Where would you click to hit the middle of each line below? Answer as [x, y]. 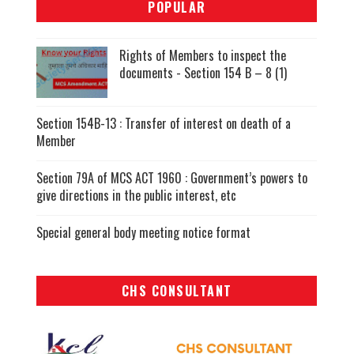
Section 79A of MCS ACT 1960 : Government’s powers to [172, 178]
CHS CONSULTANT [177, 291]
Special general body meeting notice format [144, 233]
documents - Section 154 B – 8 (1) [203, 73]
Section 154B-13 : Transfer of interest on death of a [164, 124]
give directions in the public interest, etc [137, 196]
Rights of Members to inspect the [203, 56]
